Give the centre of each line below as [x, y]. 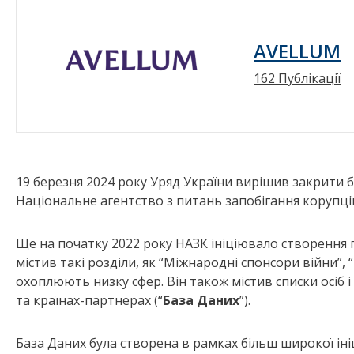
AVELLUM [297, 51]
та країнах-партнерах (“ [89, 301]
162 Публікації [297, 78]
